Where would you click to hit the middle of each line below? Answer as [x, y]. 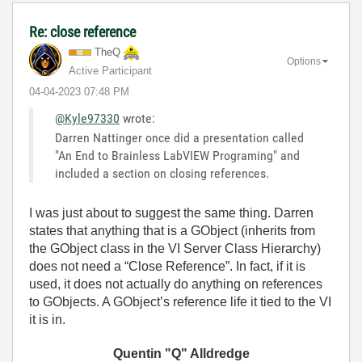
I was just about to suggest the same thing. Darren [171, 213]
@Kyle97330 [87, 118]
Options [304, 61]
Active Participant [110, 70]
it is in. [49, 319]
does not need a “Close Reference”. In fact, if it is [167, 266]
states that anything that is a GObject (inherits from [172, 230]
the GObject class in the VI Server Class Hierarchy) [175, 248]
